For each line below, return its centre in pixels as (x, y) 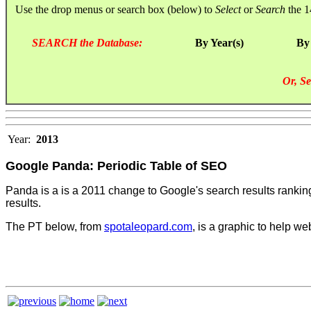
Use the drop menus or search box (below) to (111, 9)
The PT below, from (55, 226)
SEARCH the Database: (87, 42)
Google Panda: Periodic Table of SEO (116, 166)
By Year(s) (219, 42)
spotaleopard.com (148, 226)
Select (228, 9)
